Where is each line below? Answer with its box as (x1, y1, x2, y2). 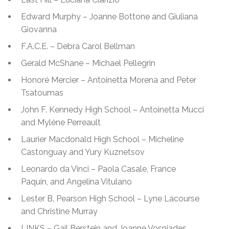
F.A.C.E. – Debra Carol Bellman (21, 41, 135, 51)
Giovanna (21, 24, 57, 34)
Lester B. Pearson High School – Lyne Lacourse (21, 193, 199, 203)
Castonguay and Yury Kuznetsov (21, 147, 145, 157)
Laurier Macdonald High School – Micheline (21, 134, 184, 144)
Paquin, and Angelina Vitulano (21, 176, 132, 187)
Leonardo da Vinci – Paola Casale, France (21, 164, 176, 174)
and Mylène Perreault (21, 117, 101, 127)
